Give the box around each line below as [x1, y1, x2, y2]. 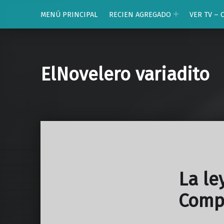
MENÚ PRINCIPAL [40, 9, 98, 19]
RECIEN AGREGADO [108, 9, 171, 19]
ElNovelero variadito [40, 63, 209, 86]
